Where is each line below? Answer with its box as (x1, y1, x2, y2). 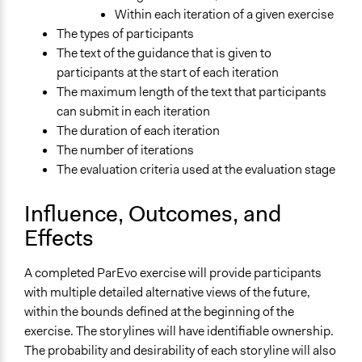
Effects (24, 223, 94, 254)
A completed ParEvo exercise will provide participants (24, 264, 322, 282)
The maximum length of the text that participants (57, 83, 326, 101)
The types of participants (57, 25, 194, 43)
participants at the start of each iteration (57, 64, 279, 82)
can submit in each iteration (57, 103, 210, 120)
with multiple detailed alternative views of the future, (24, 284, 310, 301)
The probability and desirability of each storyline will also (24, 342, 336, 360)
